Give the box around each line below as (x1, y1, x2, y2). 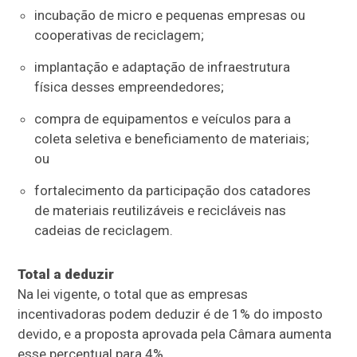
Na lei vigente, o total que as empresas (18, 286, 249, 303)
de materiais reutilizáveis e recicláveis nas (33, 202, 286, 219)
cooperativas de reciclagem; (33, 27, 204, 44)
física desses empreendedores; (33, 79, 224, 96)
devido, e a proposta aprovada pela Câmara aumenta (18, 326, 332, 343)
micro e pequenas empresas (116, 7, 287, 24)
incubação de (33, 7, 117, 24)
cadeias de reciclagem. (33, 222, 173, 239)
